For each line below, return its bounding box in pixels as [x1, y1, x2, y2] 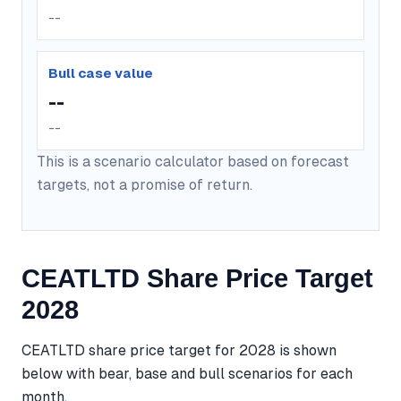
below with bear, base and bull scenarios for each [21, 364, 353, 382]
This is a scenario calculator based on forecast [37, 152, 349, 170]
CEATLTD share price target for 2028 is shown [21, 341, 337, 359]
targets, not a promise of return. [37, 175, 252, 193]
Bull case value [48, 64, 153, 81]
